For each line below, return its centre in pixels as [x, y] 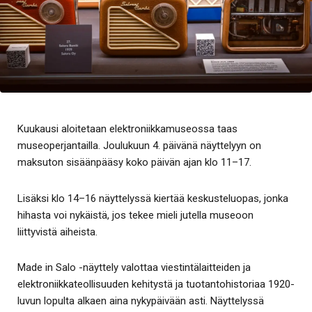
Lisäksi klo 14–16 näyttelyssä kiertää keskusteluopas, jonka [153, 198]
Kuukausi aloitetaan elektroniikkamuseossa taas [127, 129]
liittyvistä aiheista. [57, 232]
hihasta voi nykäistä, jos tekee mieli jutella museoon [135, 215]
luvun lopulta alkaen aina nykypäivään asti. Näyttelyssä [141, 301]
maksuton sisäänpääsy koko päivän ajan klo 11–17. [134, 162]
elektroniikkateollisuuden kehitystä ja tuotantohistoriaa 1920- [156, 284]
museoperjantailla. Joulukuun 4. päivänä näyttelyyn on [139, 146]
